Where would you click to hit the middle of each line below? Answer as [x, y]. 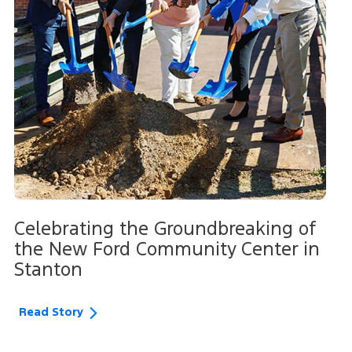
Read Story [51, 312]
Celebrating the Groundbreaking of [165, 228]
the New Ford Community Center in [167, 249]
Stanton [48, 269]
